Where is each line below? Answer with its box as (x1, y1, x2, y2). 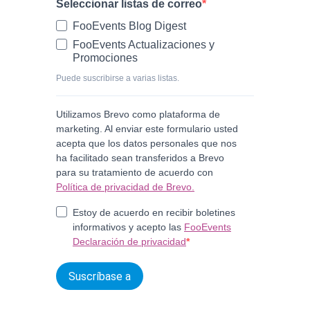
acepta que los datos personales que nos (56, 138, 237, 149)
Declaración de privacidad (73, 236, 186, 248)
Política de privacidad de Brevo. (56, 181, 194, 193)
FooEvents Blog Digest (73, 20, 186, 33)
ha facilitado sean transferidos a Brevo (56, 152, 224, 164)
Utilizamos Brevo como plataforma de (56, 109, 220, 120)
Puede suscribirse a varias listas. (56, 73, 179, 84)
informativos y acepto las (73, 221, 184, 233)
